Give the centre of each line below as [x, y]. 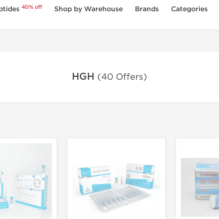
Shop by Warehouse [89, 9]
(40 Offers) [122, 77]
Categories [190, 9]
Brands [147, 9]
